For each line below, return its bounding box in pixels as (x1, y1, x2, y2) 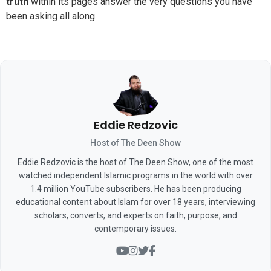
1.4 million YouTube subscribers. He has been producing (30, 183, 241, 194)
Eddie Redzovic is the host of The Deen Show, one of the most (18, 157, 253, 167)
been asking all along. (6, 10, 97, 22)
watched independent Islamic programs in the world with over (18, 170, 253, 180)
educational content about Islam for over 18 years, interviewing (16, 197, 255, 207)
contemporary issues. (94, 223, 177, 233)
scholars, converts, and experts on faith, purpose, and (34, 210, 237, 220)
